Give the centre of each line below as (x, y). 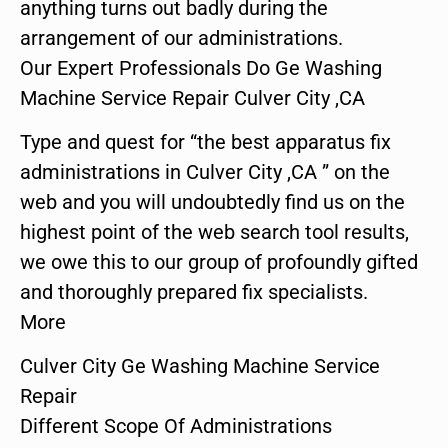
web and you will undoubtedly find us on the (212, 201)
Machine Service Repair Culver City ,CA (192, 97)
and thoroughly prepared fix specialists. (194, 291)
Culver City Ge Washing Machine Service (200, 366)
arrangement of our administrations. (181, 37)
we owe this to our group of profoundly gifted (219, 261)
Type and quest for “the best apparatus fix (205, 141)
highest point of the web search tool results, (214, 231)
